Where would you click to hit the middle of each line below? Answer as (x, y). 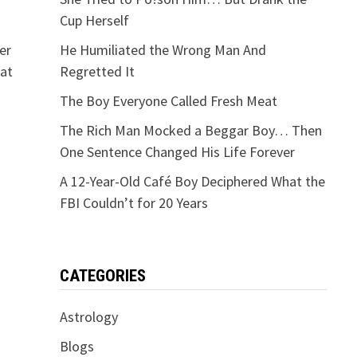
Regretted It (97, 71)
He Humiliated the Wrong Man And (163, 49)
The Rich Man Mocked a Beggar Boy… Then (190, 130)
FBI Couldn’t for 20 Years (133, 202)
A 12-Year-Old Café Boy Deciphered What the (192, 181)
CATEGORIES (102, 275)
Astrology (88, 316)
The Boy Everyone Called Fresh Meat (168, 100)
